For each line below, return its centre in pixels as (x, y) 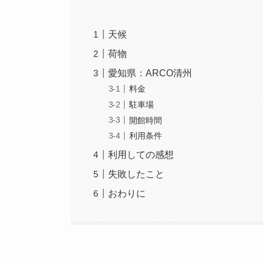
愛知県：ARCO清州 (150, 73)
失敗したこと (136, 174)
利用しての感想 (141, 155)
